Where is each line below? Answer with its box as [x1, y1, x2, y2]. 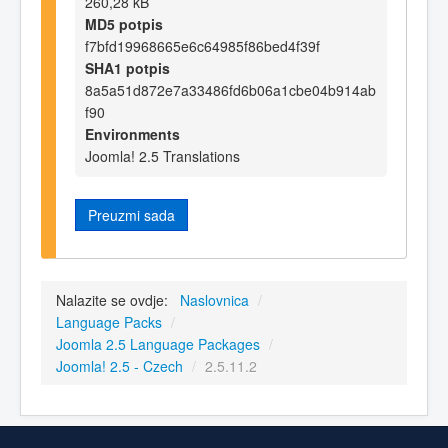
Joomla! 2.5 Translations [85, 145, 240, 166]
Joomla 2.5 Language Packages [56, 334, 260, 355]
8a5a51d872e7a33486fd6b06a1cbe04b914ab [85, 79, 376, 100]
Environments [85, 123, 180, 144]
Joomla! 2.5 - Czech [56, 356, 183, 377]
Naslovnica [180, 290, 249, 311]
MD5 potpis [85, 13, 163, 34]
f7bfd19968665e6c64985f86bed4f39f [85, 35, 320, 56]
